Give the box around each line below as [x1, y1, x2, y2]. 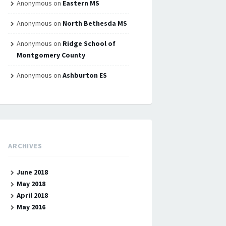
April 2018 [16, 191, 48, 200]
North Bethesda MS [62, 19, 127, 28]
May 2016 [16, 202, 45, 211]
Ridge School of [62, 39, 116, 48]
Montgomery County [16, 50, 85, 60]
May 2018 [16, 179, 45, 188]
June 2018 [16, 167, 48, 177]
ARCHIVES [8, 141, 42, 150]
